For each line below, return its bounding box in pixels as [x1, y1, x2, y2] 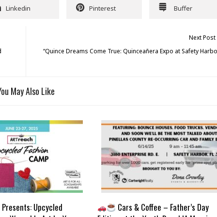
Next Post [189, 33, 216, 42]
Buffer [174, 4, 192, 13]
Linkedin [6, 4, 31, 13]
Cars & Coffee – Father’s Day [116, 201, 209, 214]
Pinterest [89, 4, 116, 13]
